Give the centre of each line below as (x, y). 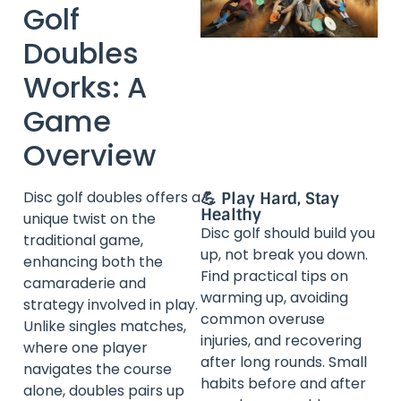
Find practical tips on (274, 276)
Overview (90, 155)
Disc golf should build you (288, 233)
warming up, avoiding (274, 297)
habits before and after (283, 383)
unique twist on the (90, 218)
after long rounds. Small (284, 362)
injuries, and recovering (281, 340)
